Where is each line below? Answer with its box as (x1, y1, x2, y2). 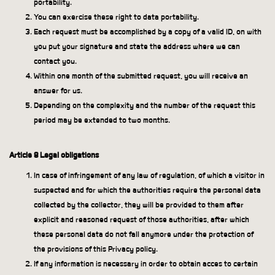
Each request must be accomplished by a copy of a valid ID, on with (34, 27, 261, 37)
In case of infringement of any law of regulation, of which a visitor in (34, 171, 265, 180)
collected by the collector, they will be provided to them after (34, 200, 244, 210)
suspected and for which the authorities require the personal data (34, 185, 261, 195)
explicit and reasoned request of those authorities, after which (34, 215, 249, 225)
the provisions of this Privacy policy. (34, 244, 158, 254)
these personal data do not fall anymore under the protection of (34, 230, 254, 239)
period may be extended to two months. (34, 115, 170, 125)
